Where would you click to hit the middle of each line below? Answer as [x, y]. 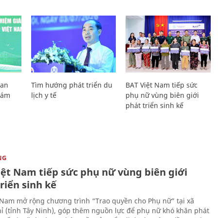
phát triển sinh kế [155, 105]
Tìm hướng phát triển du [72, 85]
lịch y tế [44, 95]
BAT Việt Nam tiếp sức [162, 85]
